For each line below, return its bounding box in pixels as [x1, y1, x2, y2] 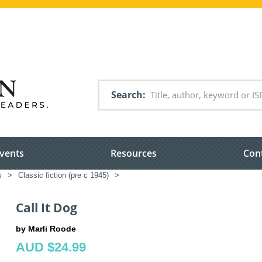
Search [111, 88, 143, 101]
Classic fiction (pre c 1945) [18, 171, 109, 180]
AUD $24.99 [16, 239, 86, 254]
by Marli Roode [16, 223, 76, 233]
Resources [111, 147, 157, 160]
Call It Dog [16, 199, 77, 216]
